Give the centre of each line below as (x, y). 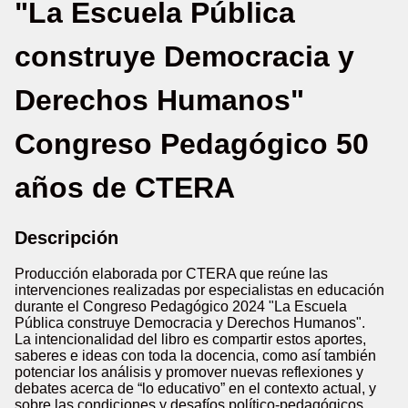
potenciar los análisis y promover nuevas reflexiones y (189, 372)
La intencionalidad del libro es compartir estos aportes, (190, 339)
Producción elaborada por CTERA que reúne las (171, 274)
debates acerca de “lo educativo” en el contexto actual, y (195, 388)
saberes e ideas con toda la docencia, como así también (195, 356)
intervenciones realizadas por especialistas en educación (199, 290)
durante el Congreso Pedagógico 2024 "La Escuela (181, 306)
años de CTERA (125, 188)
